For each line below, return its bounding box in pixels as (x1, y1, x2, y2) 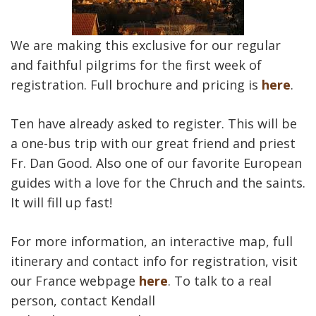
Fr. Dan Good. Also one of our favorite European (11, 154, 302, 171)
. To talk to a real (168, 272, 272, 289)
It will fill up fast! (11, 194, 112, 211)
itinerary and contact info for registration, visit (11, 253, 298, 269)
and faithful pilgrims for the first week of (11, 56, 262, 73)
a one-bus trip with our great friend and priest (11, 135, 296, 152)
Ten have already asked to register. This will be (11, 115, 297, 132)
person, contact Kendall (11, 292, 155, 309)
